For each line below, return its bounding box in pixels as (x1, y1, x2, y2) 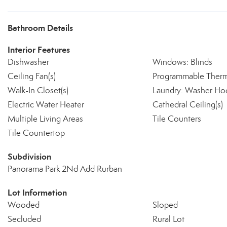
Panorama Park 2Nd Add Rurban (8, 164, 122, 174)
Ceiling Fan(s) (8, 71, 56, 82)
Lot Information (8, 187, 67, 198)
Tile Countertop (8, 128, 65, 138)
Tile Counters (152, 113, 201, 124)
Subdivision (8, 151, 51, 162)
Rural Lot (152, 214, 184, 224)
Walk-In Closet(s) (8, 85, 68, 96)
